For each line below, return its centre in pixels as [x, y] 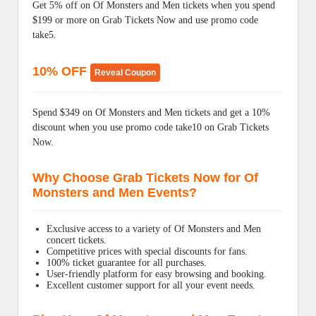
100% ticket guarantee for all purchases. [127, 263]
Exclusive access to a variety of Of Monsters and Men [154, 229]
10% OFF [61, 71]
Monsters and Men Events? [115, 193]
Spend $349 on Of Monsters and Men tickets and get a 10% [151, 113]
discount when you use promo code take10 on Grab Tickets [151, 127]
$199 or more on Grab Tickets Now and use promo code [145, 20]
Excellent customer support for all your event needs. [151, 285]
